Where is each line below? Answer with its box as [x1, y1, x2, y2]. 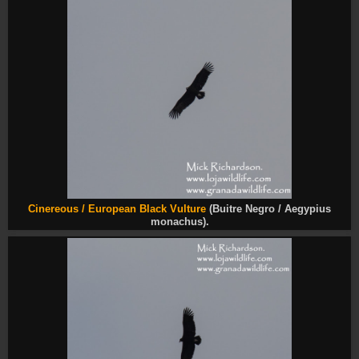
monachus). [150, 216, 209, 228]
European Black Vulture [88, 204, 206, 216]
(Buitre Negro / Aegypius [206, 204, 331, 216]
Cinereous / [28, 204, 88, 216]
